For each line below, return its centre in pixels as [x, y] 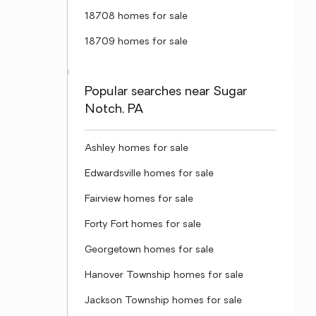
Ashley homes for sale [136, 148]
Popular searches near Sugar [166, 92]
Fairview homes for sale [139, 199]
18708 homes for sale [136, 17]
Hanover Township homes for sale [164, 275]
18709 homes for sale [136, 42]
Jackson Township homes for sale [163, 301]
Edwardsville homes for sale [149, 174]
